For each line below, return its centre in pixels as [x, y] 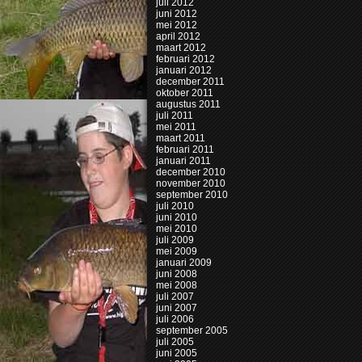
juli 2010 [175, 206]
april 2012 [178, 36]
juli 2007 [175, 297]
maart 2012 [181, 48]
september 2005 [192, 330]
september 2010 [192, 195]
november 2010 [191, 183]
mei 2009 [177, 251]
